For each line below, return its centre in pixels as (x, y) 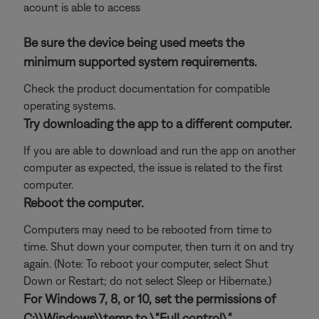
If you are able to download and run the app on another (159, 150)
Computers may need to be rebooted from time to (148, 229)
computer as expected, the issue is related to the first (153, 167)
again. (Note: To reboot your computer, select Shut (146, 263)
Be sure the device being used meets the (134, 42)
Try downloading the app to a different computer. (158, 124)
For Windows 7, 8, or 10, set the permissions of (150, 299)
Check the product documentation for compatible (147, 88)
